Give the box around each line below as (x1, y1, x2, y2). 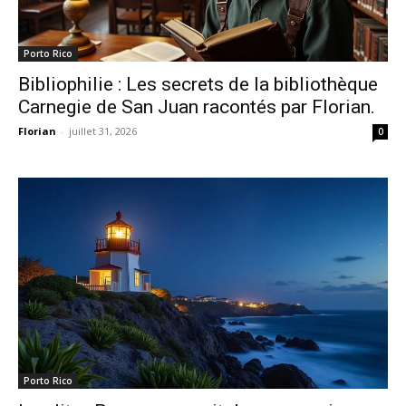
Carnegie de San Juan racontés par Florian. (18, 95, 375, 118)
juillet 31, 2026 (69, 123, 137, 138)
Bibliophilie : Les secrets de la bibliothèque (18, 72, 378, 95)
